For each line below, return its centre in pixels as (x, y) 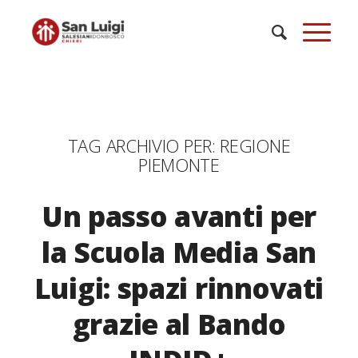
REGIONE (255, 145)
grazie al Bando (179, 324)
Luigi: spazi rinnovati (179, 288)
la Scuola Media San (179, 252)
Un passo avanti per (179, 216)
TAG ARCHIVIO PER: (144, 145)
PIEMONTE (179, 165)
